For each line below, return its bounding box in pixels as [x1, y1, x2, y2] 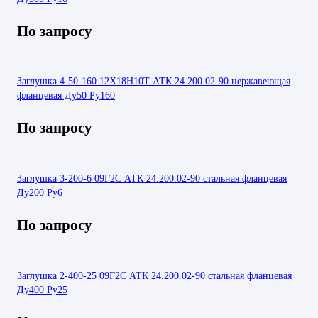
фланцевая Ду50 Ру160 [17, 89, 115, 102]
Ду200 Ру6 [17, 187, 62, 199]
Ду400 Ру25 [17, 283, 67, 295]
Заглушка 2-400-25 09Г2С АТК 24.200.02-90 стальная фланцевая [17, 269, 292, 281]
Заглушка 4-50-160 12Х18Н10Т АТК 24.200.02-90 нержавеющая [17, 75, 290, 87]
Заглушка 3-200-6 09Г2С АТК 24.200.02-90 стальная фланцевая [17, 172, 287, 185]
